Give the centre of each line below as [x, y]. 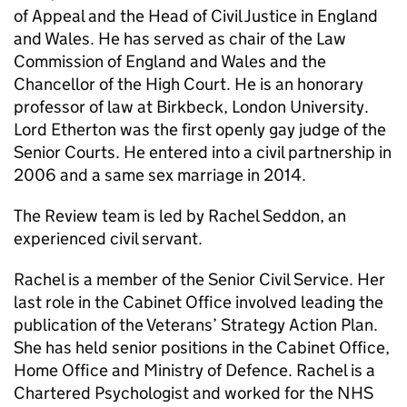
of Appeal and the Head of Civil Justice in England [196, 15]
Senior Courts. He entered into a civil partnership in [203, 152]
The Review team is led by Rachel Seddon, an [180, 215]
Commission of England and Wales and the [170, 61]
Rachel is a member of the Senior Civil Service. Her [199, 279]
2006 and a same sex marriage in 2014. [160, 174]
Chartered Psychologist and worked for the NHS [194, 392]
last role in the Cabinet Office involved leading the [199, 302]
